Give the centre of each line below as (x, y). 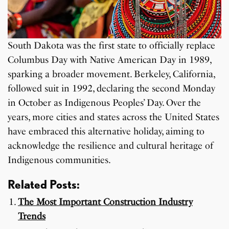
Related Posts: (44, 184)
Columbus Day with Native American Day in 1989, (110, 60)
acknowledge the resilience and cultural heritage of (111, 145)
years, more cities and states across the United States (114, 117)
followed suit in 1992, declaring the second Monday (112, 88)
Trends (32, 216)
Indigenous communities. (60, 160)
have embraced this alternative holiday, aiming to (106, 131)
